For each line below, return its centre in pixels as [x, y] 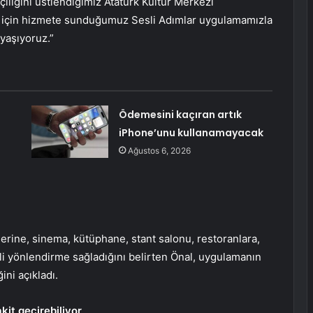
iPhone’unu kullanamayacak [191, 133]
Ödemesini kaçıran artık [180, 115]
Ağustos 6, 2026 [159, 151]
